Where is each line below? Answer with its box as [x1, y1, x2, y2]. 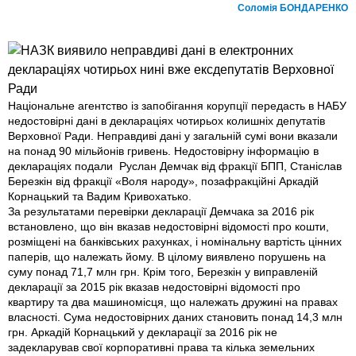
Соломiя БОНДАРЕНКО [238, 2, 348, 14]
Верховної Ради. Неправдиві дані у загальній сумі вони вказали [8, 130, 338, 143]
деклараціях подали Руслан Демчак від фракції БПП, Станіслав [8, 160, 342, 173]
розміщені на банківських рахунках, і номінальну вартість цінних [8, 235, 342, 249]
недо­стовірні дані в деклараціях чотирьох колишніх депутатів [8, 114, 325, 128]
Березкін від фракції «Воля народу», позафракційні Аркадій [8, 175, 319, 188]
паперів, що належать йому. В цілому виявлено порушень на [8, 250, 326, 264]
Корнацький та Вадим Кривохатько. [8, 190, 192, 203]
